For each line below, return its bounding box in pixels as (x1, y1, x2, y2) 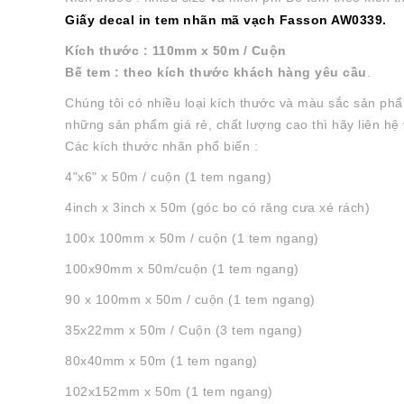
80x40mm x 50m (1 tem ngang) (65, 353, 258, 368)
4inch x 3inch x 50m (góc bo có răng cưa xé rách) (65, 199, 370, 215)
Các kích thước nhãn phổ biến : (65, 138, 258, 153)
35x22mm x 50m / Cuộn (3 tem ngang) (65, 322, 302, 337)
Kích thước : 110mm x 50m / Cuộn (65, 42, 287, 58)
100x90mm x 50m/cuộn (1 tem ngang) (65, 261, 299, 276)
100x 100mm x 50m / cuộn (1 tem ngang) (65, 230, 319, 245)
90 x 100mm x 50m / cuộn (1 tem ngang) (65, 291, 316, 307)
